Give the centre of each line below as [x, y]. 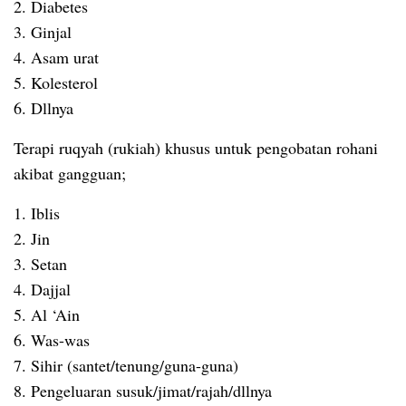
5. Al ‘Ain [47, 314]
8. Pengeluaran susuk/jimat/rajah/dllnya [143, 390]
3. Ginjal [43, 31]
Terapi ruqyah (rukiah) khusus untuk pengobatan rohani [196, 147]
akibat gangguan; [70, 173]
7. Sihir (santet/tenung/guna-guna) [126, 365]
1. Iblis [37, 213]
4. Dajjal [42, 289]
